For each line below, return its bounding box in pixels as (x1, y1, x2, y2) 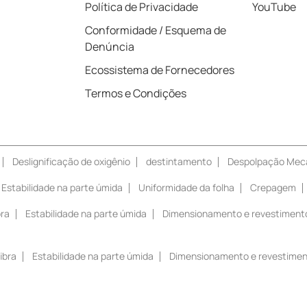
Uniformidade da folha (138, 180, 234, 194)
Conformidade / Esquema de (85, 22, 226, 38)
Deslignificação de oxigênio (12, 154, 130, 168)
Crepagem (250, 180, 296, 194)
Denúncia (85, 38, 134, 54)
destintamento (146, 154, 212, 168)
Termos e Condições (85, 85, 186, 101)
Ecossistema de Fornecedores (85, 62, 234, 77)
